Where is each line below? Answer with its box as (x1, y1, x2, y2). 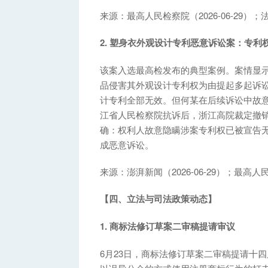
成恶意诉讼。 (100, 138, 154, 151)
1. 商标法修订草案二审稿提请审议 (100, 219, 235, 233)
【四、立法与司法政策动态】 (100, 191, 217, 205)
